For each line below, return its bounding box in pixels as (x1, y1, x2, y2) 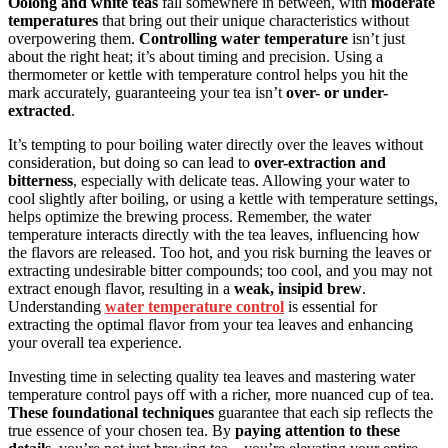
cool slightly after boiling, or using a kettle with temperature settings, (8, 190, 438, 208)
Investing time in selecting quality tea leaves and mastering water (8, 368, 415, 386)
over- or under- (286, 84, 388, 102)
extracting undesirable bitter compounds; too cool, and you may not (8, 262, 432, 280)
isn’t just (348, 30, 405, 48)
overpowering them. (8, 30, 139, 48)
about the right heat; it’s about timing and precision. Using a (8, 48, 383, 66)
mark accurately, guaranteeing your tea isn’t (8, 84, 286, 102)
